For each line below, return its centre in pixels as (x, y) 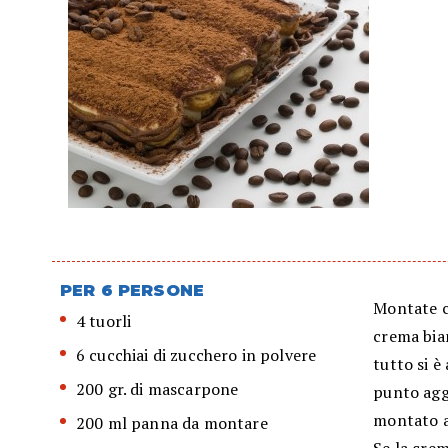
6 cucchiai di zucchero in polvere (196, 355)
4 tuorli (104, 321)
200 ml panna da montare (172, 423)
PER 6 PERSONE (132, 291)
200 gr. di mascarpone (157, 389)
